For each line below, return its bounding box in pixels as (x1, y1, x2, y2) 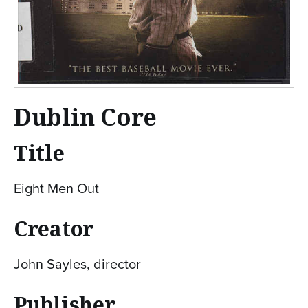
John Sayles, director (14, 253, 141, 274)
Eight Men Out (14, 177, 99, 199)
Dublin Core (14, 100, 157, 133)
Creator (14, 214, 94, 243)
